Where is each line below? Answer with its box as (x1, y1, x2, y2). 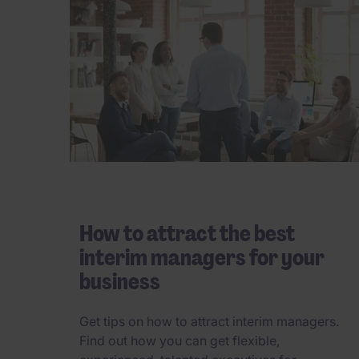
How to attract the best (79, 219, 295, 249)
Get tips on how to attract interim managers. (79, 313, 339, 329)
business (79, 267, 160, 297)
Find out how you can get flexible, (79, 332, 280, 349)
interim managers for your (79, 243, 325, 273)
